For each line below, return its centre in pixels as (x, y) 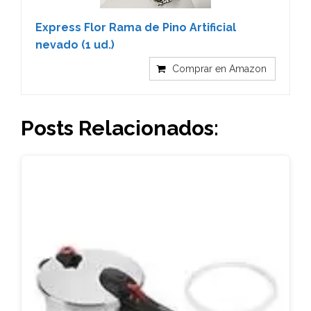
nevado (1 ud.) (75, 44)
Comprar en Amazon (219, 68)
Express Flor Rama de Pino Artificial (136, 27)
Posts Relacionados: (120, 128)
